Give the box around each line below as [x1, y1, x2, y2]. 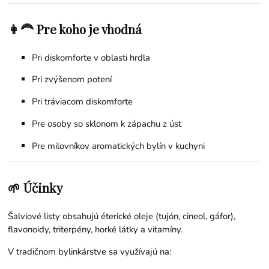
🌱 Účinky [8, 178, 63, 196]
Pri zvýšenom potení [32, 73, 112, 86]
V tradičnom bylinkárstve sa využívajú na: [8, 245, 172, 258]
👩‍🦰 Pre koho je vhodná [8, 20, 142, 37]
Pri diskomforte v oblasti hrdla [32, 51, 151, 64]
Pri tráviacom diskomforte [32, 95, 133, 108]
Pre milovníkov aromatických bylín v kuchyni [32, 140, 205, 153]
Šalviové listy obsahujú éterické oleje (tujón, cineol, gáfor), [8, 210, 236, 222]
